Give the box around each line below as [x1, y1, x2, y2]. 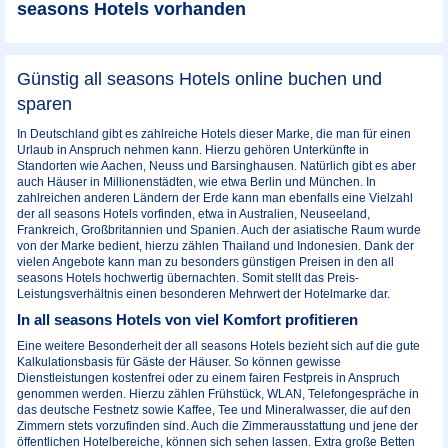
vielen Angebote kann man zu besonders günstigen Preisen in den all [17, 254, 394, 269]
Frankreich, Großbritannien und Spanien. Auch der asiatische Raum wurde [17, 222, 421, 237]
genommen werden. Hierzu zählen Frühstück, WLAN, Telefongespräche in [17, 386, 419, 401]
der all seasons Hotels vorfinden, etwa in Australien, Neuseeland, [17, 206, 370, 221]
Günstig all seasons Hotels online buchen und [17, 68, 382, 89]
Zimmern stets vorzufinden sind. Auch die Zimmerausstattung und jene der [17, 418, 418, 433]
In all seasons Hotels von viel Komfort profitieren [17, 311, 358, 329]
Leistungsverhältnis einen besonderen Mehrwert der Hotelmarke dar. [17, 286, 390, 301]
